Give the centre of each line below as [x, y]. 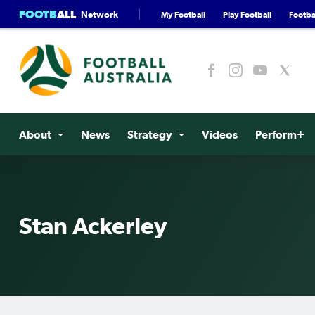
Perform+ [280, 134]
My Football [183, 14]
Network [99, 14]
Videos [220, 134]
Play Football [247, 14]
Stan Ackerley [93, 226]
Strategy [150, 134]
